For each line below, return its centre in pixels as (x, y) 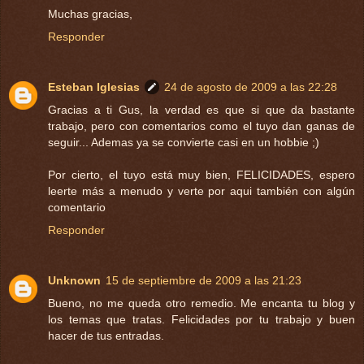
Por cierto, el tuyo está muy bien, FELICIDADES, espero (201, 174)
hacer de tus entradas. (106, 335)
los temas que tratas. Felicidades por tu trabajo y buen (201, 319)
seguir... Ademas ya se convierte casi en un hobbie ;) (184, 142)
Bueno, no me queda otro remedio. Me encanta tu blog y (201, 303)
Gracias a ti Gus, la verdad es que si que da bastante (201, 109)
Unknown (74, 280)
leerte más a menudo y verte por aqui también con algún (201, 191)
